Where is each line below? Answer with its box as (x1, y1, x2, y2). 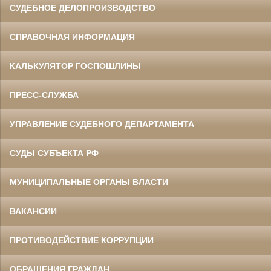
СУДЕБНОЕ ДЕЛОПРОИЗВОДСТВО (10, 2, 155, 13)
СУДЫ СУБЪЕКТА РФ (10, 148, 99, 158)
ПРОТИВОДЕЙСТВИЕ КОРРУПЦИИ (10, 235, 154, 245)
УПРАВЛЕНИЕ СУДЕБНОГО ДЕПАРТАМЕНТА (10, 119, 194, 129)
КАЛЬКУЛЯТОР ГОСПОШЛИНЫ (10, 60, 141, 71)
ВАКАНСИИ (10, 206, 57, 216)
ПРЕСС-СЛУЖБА (10, 90, 79, 100)
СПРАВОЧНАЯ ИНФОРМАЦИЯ (10, 31, 135, 42)
